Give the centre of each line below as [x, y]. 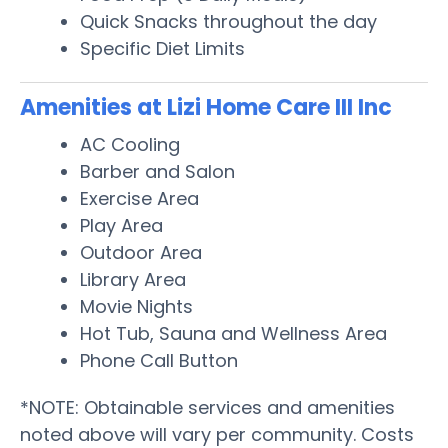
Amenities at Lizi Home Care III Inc [206, 107]
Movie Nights [136, 306]
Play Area [121, 225]
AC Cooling [130, 144]
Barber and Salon [157, 171]
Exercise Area [139, 198]
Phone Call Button [159, 360]
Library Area [133, 279]
